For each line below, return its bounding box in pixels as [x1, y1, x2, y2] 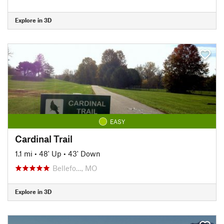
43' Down [68, 148, 100, 158]
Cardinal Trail [15, 132, 72, 144]
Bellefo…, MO [52, 163, 97, 172]
